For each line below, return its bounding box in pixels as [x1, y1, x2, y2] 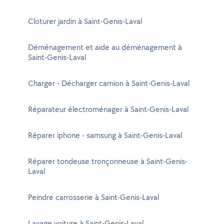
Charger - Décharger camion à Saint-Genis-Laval [28, 78, 189, 88]
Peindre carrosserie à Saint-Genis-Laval [28, 192, 159, 202]
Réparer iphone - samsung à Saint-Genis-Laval [28, 130, 182, 140]
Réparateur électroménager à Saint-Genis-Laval [28, 104, 188, 114]
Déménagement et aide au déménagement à [28, 42, 182, 52]
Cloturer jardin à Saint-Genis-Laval [28, 16, 142, 26]
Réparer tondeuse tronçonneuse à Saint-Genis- [28, 156, 187, 166]
